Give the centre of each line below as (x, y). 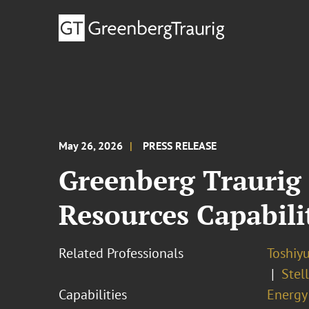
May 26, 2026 (91, 146)
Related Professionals (121, 253)
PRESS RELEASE (180, 146)
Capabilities (93, 295)
